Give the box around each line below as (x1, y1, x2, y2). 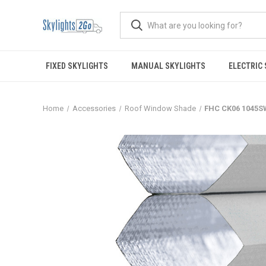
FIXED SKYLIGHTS (45, 61, 108, 71)
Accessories (72, 104, 116, 113)
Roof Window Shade (124, 104, 196, 113)
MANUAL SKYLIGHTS (131, 61, 205, 71)
